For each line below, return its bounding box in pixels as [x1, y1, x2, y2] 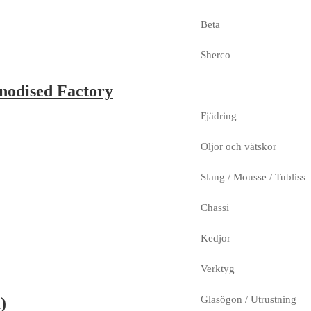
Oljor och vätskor [200, 140, 276, 152]
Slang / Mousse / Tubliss [200, 171, 305, 183]
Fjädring [200, 110, 237, 121]
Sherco [200, 49, 230, 60]
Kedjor [200, 232, 230, 244]
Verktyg [200, 262, 235, 274]
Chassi [200, 201, 229, 213]
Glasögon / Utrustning [200, 293, 296, 305]
